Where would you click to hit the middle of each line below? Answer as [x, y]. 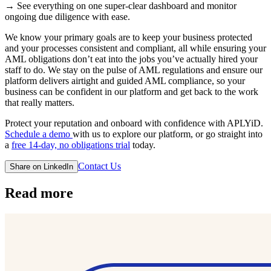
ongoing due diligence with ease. [67, 16]
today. [143, 145]
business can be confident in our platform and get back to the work [132, 91]
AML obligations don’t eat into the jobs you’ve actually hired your [131, 59]
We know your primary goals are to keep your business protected [129, 37]
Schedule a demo [39, 134]
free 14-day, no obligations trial [71, 145]
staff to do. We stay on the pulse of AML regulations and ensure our [134, 70]
